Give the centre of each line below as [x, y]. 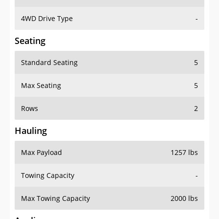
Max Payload [42, 153]
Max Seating [41, 86]
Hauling [31, 131]
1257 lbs [184, 153]
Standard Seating [49, 63]
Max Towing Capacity [55, 198]
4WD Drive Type [47, 19]
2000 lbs [184, 198]
